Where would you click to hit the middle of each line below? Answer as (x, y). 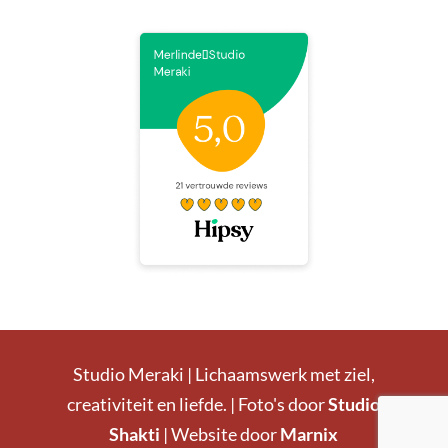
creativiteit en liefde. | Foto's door (198, 403)
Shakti (135, 433)
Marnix (309, 433)
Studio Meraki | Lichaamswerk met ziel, (223, 373)
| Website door (222, 433)
